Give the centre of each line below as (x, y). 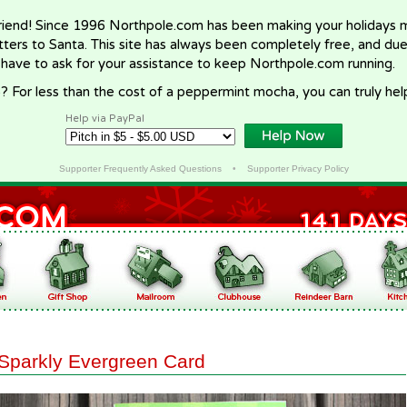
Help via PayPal (105, 119)
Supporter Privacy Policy (298, 169)
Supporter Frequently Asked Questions (140, 169)
